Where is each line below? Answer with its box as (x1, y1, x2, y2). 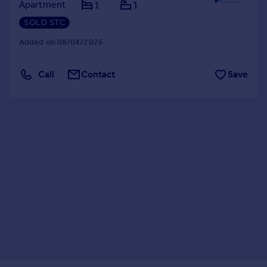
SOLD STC (24, 17, 65, 27)
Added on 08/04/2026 (19, 37, 103, 47)
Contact (81, 69, 116, 80)
